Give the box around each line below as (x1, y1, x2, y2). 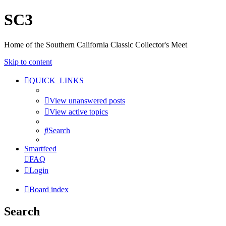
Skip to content (4, 57, 52, 66)
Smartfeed (24, 144, 56, 153)
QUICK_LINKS (29, 76, 84, 85)
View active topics (49, 107, 108, 116)
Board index (29, 185, 69, 194)
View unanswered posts (49, 96, 125, 105)
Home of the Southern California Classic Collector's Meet (4, 40, 187, 49)
